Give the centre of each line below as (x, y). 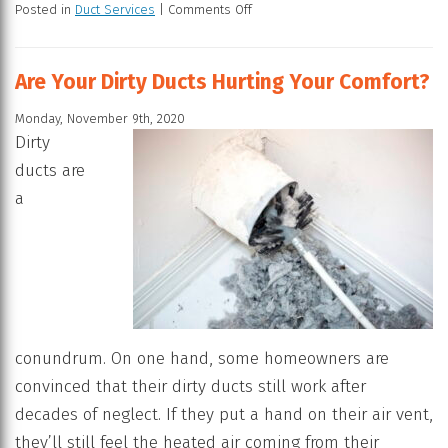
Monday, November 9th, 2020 (100, 119)
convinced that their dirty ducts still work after (190, 386)
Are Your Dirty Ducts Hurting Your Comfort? (222, 81)
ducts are (50, 171)
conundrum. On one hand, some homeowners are (202, 358)
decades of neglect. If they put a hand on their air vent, (224, 414)
